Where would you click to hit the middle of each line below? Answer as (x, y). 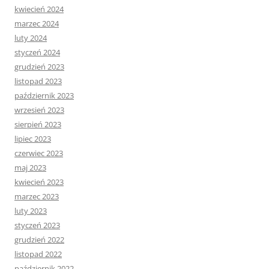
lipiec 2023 (33, 139)
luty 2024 (31, 38)
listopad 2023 (38, 81)
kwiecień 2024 (39, 9)
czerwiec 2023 (39, 153)
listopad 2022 (38, 254)
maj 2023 (30, 168)
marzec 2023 (37, 197)
